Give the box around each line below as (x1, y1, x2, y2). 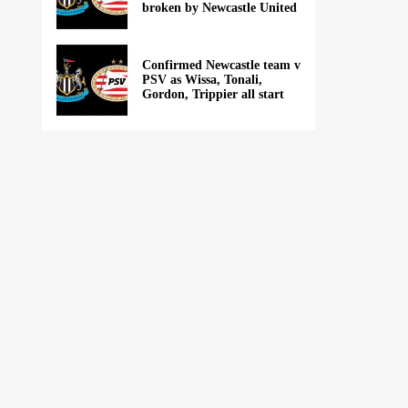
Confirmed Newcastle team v (142, 58, 301, 72)
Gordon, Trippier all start (142, 87, 284, 101)
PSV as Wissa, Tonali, (142, 73, 262, 87)
